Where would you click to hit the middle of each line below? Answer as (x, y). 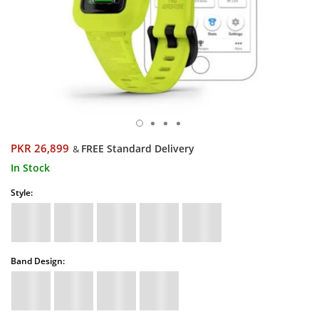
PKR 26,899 (40, 148)
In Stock (30, 168)
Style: (22, 193)
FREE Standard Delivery (138, 148)
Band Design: (38, 261)
